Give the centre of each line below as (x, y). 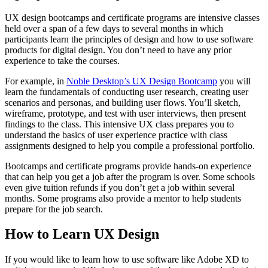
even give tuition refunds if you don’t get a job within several (120, 187)
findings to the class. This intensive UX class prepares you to (119, 124)
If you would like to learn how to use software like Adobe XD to (127, 260)
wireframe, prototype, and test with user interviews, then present (125, 113)
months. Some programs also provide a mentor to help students (123, 198)
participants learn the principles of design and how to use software (129, 39)
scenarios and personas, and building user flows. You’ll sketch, (123, 102)
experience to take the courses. (62, 60)
